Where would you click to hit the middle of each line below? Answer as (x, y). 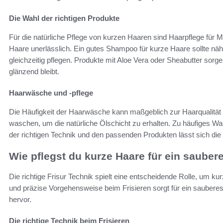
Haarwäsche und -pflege (51, 93)
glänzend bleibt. (34, 72)
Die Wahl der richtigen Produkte (64, 18)
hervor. (20, 199)
